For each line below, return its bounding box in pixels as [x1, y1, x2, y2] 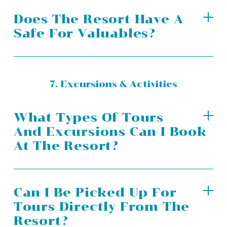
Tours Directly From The [13, 199, 190, 214]
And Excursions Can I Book [13, 124, 207, 139]
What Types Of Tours [13, 109, 164, 125]
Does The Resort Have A [13, 11, 183, 26]
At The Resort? [13, 138, 119, 153]
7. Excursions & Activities [50, 79, 177, 90]
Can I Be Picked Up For [13, 184, 177, 200]
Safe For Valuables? [13, 25, 156, 41]
